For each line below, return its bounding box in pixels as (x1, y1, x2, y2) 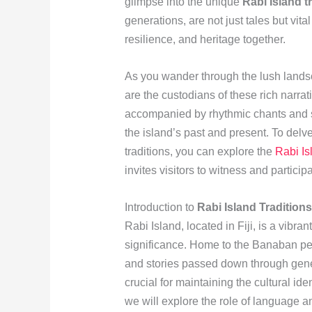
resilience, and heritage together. (124, 33, 286, 46)
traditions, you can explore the (124, 146, 275, 158)
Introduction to (124, 201, 197, 213)
